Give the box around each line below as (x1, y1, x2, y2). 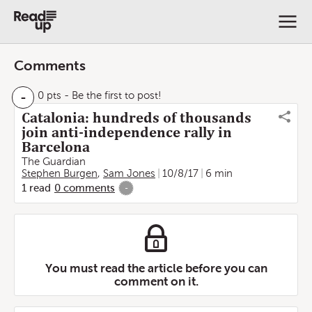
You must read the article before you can (45, 261, 267, 275)
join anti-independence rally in (22, 124, 232, 141)
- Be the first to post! (61, 90, 162, 101)
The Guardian (22, 156, 86, 167)
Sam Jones (103, 168, 155, 179)
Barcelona (22, 139, 90, 155)
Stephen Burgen (22, 168, 97, 179)
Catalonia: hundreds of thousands (22, 109, 251, 126)
